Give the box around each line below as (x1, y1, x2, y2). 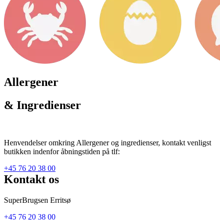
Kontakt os (4, 172, 59, 186)
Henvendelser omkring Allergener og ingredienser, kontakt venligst (4, 138, 211, 147)
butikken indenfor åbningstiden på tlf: (4, 147, 120, 156)
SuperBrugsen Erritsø (4, 195, 71, 204)
